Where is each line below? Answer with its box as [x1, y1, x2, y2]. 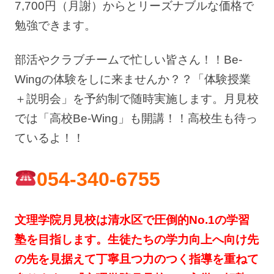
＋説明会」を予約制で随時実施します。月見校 [15, 92, 259, 105]
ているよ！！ [15, 131, 84, 144]
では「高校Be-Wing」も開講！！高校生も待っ [15, 112, 257, 125]
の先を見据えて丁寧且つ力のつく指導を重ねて [15, 253, 259, 265]
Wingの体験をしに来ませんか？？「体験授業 [15, 73, 251, 86]
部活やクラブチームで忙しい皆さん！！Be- [15, 53, 242, 66]
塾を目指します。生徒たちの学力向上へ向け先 [15, 233, 259, 246]
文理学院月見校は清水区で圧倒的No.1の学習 [15, 213, 250, 226]
